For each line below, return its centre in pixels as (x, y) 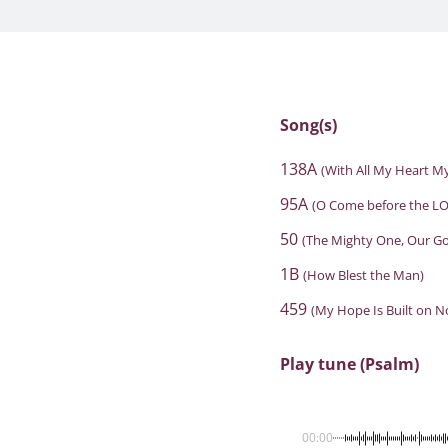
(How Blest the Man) (363, 275)
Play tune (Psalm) (349, 364)
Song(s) (308, 125)
